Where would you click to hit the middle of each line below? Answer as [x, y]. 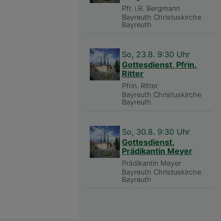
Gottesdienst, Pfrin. [160, 64]
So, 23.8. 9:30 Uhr [156, 54]
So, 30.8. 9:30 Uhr [156, 131]
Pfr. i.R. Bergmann [151, 8]
